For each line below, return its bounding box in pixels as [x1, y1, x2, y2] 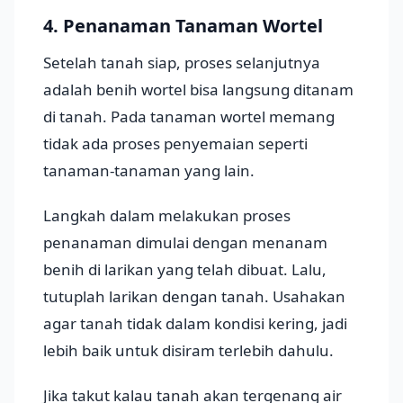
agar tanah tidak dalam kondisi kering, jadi [43, 313, 347, 335]
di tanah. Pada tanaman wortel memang [43, 106, 335, 128]
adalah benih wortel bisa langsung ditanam [43, 79, 354, 101]
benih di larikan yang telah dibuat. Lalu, [43, 259, 327, 281]
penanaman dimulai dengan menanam [43, 232, 327, 254]
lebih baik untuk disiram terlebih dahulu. [43, 340, 334, 362]
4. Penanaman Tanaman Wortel [43, 13, 323, 39]
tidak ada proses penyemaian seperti [43, 133, 308, 155]
